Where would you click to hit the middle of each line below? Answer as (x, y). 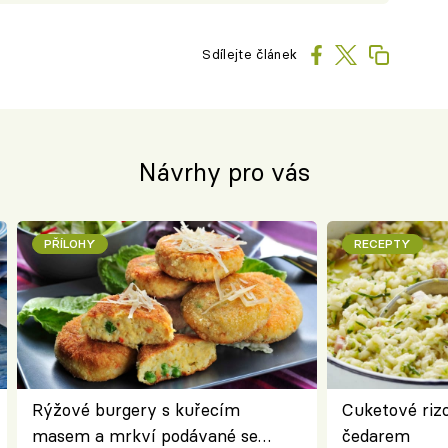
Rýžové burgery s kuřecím (135, 409)
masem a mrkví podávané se (144, 435)
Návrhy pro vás (224, 172)
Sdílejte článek (250, 54)
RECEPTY (382, 243)
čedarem (375, 435)
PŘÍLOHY (69, 243)
